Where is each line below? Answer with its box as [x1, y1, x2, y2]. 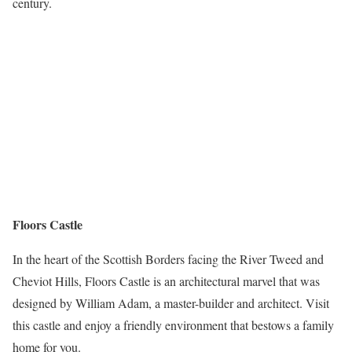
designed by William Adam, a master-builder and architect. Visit [13, 294, 329, 311]
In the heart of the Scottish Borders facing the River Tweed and [13, 250, 324, 267]
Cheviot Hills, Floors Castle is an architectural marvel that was [13, 272, 320, 289]
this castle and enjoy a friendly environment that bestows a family [13, 316, 334, 333]
